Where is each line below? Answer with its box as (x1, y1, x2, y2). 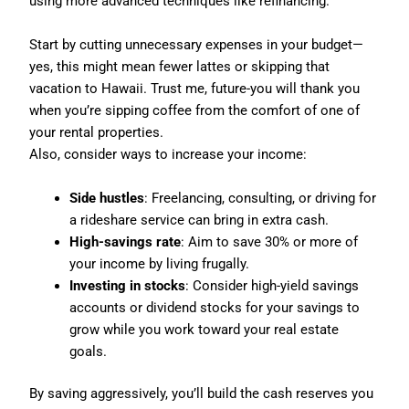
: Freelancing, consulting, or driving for (144, 189, 377, 206)
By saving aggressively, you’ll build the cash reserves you (29, 384, 374, 402)
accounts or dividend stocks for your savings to (69, 299, 361, 316)
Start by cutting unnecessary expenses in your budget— (29, 36, 364, 53)
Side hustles (69, 189, 145, 206)
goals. (69, 342, 108, 360)
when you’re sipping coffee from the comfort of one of (29, 101, 361, 119)
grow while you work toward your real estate (69, 320, 340, 338)
